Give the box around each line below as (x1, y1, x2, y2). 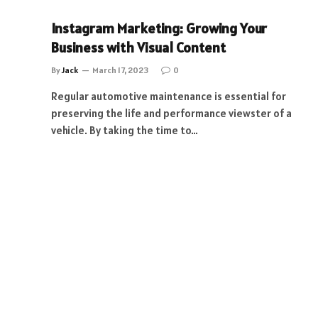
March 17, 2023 (92, 64, 148, 75)
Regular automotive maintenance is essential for (51, 89, 286, 103)
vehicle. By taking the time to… (51, 123, 198, 137)
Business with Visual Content (51, 38, 226, 57)
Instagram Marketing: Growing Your (51, 18, 267, 38)
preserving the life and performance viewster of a (51, 106, 292, 120)
